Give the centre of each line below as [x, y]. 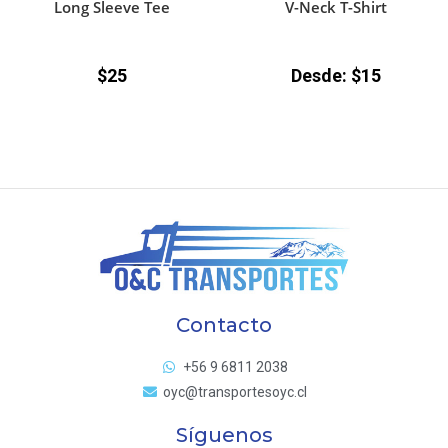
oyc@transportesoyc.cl [235, 391]
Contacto [224, 324]
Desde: [321, 76]
